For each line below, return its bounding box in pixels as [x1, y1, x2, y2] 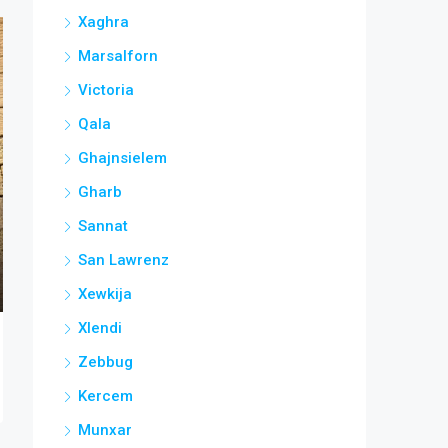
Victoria [78, 81, 134, 100]
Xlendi [78, 319, 122, 338]
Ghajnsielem [78, 149, 167, 168]
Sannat [78, 217, 128, 236]
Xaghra [78, 13, 129, 32]
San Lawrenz [78, 251, 169, 270]
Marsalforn [78, 47, 158, 66]
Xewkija [78, 285, 132, 304]
